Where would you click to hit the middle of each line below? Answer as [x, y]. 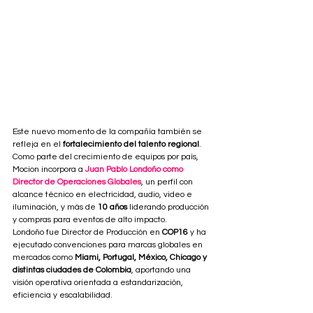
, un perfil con [168, 182]
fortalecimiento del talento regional [131, 145]
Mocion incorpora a [49, 170]
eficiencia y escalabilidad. [63, 296]
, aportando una [162, 270]
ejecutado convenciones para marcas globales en [109, 245]
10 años [112, 208]
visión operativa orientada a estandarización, [99, 283]
